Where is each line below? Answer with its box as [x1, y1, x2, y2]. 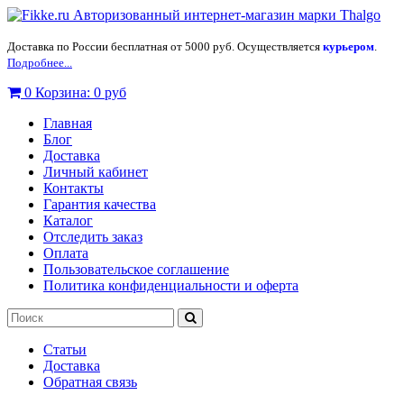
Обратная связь [43, 374, 137, 390]
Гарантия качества [43, 197, 156, 212]
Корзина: [35, 85, 94, 100]
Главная [43, 115, 92, 131]
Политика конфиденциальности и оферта [43, 278, 298, 293]
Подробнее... [7, 56, 72, 69]
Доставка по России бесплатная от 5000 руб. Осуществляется [7, 40, 323, 53]
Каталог [43, 213, 93, 228]
